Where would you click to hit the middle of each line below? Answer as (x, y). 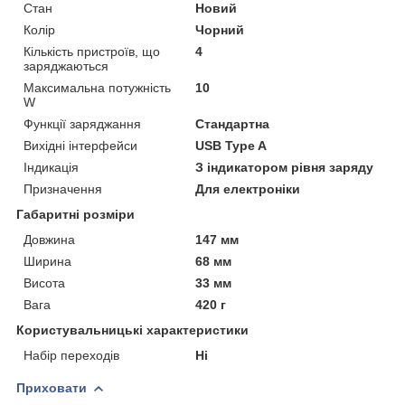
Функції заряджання (82, 123)
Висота (44, 283)
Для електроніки (248, 188)
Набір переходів (71, 355)
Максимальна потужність (97, 87)
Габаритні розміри (75, 214)
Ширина (47, 261)
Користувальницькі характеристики (132, 330)
